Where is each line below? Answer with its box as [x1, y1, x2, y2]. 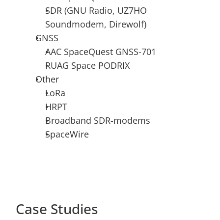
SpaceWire [45, 128, 89, 140]
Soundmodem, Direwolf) [45, 18, 146, 30]
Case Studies [16, 199, 98, 218]
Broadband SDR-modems [45, 114, 150, 126]
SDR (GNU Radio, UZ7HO [45, 4, 147, 16]
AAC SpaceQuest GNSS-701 [45, 46, 156, 57]
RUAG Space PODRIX [45, 59, 130, 71]
